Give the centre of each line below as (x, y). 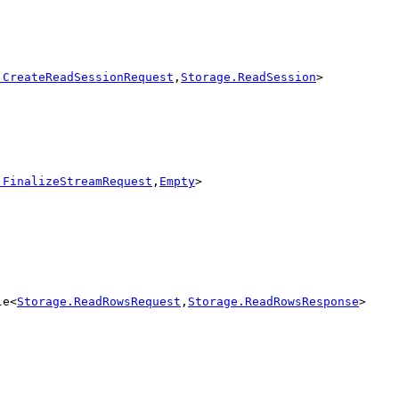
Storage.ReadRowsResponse (273, 301)
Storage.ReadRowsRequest (99, 301)
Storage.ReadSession (248, 77)
